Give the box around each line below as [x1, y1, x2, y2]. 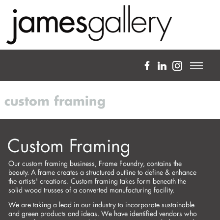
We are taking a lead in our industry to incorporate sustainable [8, 200, 194, 209]
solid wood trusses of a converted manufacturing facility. [8, 185, 176, 194]
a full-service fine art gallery [18, 81, 208, 101]
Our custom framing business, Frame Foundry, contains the [8, 159, 182, 168]
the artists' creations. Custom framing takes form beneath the [8, 176, 186, 186]
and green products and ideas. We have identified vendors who [8, 209, 197, 218]
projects [155, 142, 208, 163]
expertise [147, 122, 208, 142]
